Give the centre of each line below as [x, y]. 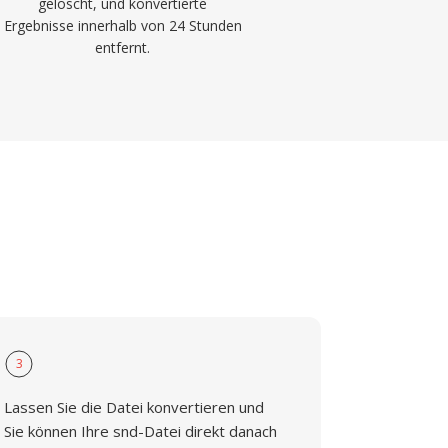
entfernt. [123, 47]
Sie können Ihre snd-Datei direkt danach [141, 431]
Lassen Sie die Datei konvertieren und [134, 407]
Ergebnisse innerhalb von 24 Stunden [122, 25]
